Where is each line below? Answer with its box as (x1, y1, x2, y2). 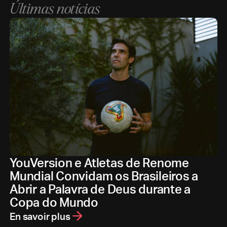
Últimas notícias (10, 1, 100, 17)
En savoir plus (10, 209, 70, 222)
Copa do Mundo (10, 194, 99, 210)
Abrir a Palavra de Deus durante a (10, 180, 191, 197)
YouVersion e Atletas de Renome (10, 154, 189, 170)
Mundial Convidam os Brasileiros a (10, 167, 199, 183)
